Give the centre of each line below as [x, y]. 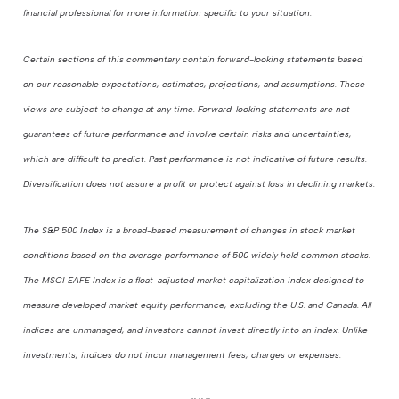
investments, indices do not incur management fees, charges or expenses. [183, 355]
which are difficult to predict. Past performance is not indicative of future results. [195, 159]
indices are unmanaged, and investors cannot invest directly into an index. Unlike [196, 330]
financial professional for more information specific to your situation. [168, 13]
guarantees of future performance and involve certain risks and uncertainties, [188, 134]
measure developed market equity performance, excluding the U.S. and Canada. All [198, 305]
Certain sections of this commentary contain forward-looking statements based [193, 60]
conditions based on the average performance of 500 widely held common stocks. [197, 256]
